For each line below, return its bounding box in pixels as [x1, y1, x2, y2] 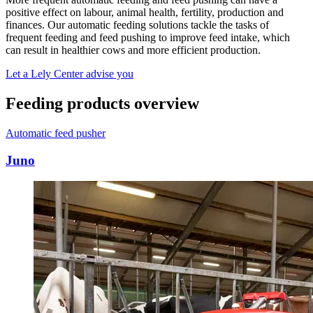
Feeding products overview [6, 94, 199, 113]
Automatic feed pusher [6, 126, 105, 139]
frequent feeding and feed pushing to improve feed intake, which [6, 31, 290, 44]
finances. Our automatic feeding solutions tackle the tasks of [6, 19, 269, 31]
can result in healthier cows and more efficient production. [6, 44, 261, 57]
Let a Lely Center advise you [6, 68, 133, 80]
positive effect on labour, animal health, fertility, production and [6, 6, 284, 19]
